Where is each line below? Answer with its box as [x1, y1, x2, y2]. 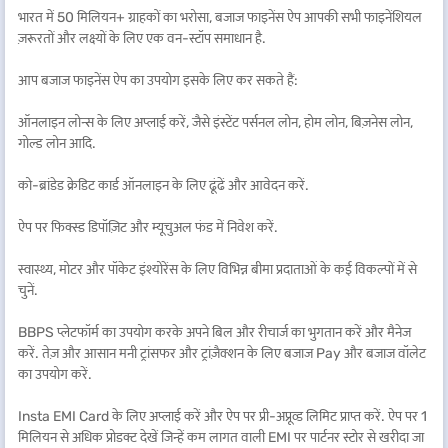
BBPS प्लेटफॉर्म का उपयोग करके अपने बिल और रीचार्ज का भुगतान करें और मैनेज [18, 324, 411, 341]
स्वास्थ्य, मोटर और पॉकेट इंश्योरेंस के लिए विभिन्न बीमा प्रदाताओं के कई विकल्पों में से [18, 261, 417, 278]
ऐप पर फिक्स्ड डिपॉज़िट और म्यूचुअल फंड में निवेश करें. [18, 219, 278, 236]
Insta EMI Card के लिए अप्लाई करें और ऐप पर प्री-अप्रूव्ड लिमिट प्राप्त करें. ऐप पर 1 [18, 408, 427, 425]
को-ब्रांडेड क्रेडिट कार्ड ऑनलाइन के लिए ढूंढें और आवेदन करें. [18, 177, 309, 194]
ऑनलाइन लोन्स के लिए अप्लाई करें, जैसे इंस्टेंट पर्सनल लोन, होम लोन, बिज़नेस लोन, [18, 114, 413, 131]
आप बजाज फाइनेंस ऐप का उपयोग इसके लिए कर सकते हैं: [18, 72, 298, 89]
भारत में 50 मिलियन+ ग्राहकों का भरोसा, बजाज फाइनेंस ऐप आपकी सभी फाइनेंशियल [18, 9, 422, 26]
